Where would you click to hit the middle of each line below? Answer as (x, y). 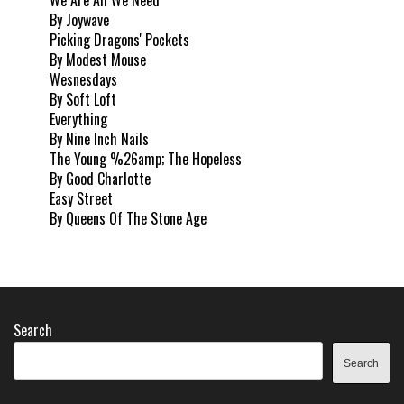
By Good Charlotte (100, 178)
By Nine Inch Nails (99, 138)
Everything (78, 119)
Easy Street (81, 198)
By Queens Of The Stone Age (128, 218)
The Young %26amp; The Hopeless (146, 158)
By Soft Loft (83, 99)
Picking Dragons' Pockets (119, 39)
